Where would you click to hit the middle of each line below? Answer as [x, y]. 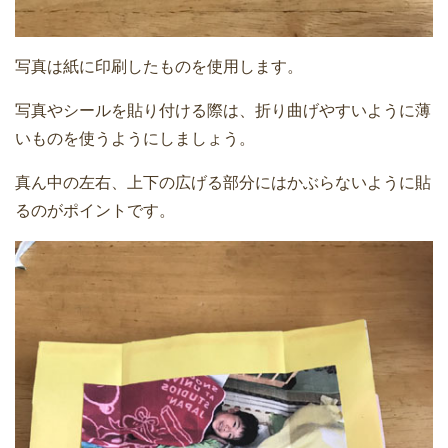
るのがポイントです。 [95, 211]
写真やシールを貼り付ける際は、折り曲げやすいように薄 [223, 111]
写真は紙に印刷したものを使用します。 [159, 67]
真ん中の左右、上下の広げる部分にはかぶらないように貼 [223, 183]
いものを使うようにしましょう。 [135, 139]
